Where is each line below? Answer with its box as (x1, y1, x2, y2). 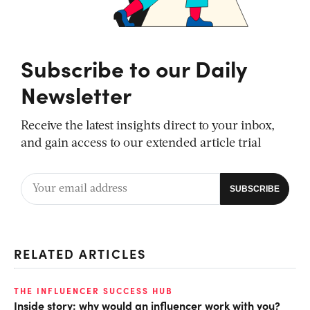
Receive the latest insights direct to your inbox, (21, 119, 275, 133)
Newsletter (21, 78, 131, 109)
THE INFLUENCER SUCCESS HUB (14, 284, 173, 296)
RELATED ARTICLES (14, 244, 146, 262)
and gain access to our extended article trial (21, 136, 261, 150)
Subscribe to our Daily (21, 52, 247, 83)
